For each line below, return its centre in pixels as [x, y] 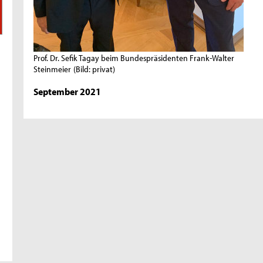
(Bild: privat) [95, 69]
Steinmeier [53, 69]
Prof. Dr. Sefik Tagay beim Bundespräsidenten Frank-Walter [134, 58]
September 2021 [68, 91]
